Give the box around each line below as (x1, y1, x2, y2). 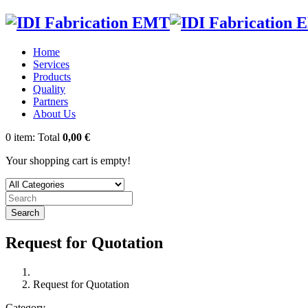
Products (33, 70, 71, 82)
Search (11, 207, 39, 218)
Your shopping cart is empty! (5, 154, 131, 166)
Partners (33, 95, 68, 107)
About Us (33, 107, 76, 120)
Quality (33, 82, 65, 95)
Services (33, 58, 69, 70)
